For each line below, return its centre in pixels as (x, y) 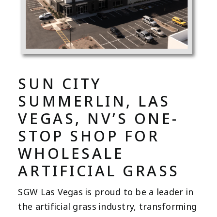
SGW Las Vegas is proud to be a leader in (106, 192)
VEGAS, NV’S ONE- (99, 119)
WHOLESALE (71, 154)
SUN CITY (60, 84)
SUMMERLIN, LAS (94, 102)
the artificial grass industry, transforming (108, 207)
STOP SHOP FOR (89, 137)
